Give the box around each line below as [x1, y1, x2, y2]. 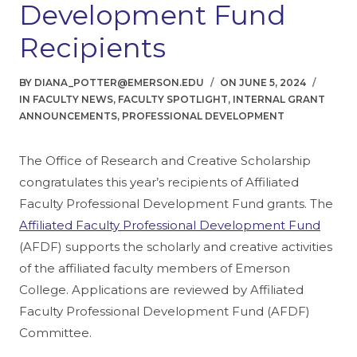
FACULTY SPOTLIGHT [118, 93, 228, 106]
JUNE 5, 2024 [239, 76, 307, 89]
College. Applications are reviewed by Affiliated [19, 282, 304, 298]
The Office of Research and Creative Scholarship [19, 153, 311, 169]
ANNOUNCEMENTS [19, 110, 117, 123]
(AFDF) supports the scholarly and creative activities [19, 239, 332, 255]
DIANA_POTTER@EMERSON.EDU [34, 76, 205, 89]
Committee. [19, 325, 92, 341]
